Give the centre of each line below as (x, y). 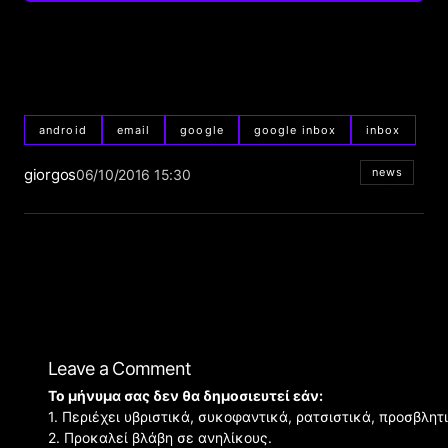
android (63, 129)
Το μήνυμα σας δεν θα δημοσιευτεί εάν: (185, 396)
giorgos (50, 175)
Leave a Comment (120, 369)
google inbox (295, 129)
